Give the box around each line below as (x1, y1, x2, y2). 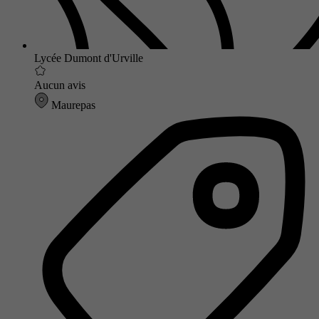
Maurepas (48, 98, 95, 111)
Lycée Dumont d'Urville (34, 51, 143, 64)
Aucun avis (34, 78, 85, 91)
